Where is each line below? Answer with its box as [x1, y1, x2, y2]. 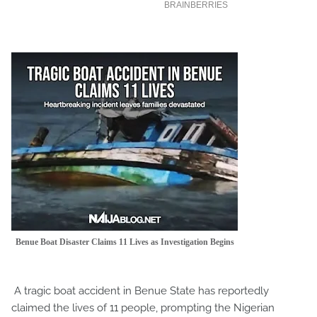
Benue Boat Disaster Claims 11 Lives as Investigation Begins [15, 237, 234, 248]
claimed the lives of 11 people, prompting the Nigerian [11, 301, 275, 315]
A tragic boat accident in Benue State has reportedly [11, 284, 269, 298]
